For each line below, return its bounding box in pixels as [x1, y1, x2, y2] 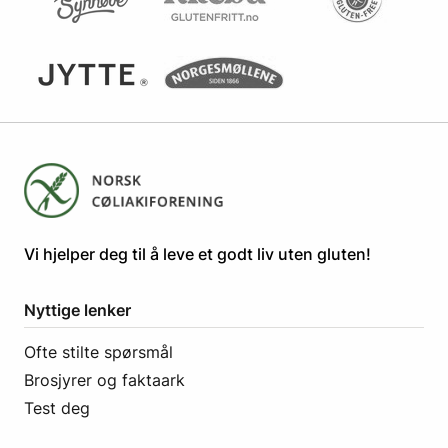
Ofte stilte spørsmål [24, 342, 173, 363]
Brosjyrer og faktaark [24, 370, 185, 391]
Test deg [24, 398, 90, 419]
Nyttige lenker [24, 300, 131, 321]
